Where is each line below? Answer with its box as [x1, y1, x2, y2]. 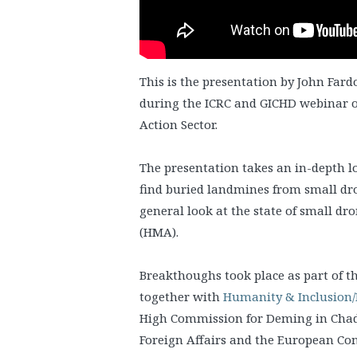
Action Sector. [139, 116, 218, 132]
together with [139, 288, 223, 304]
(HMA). [139, 224, 178, 240]
